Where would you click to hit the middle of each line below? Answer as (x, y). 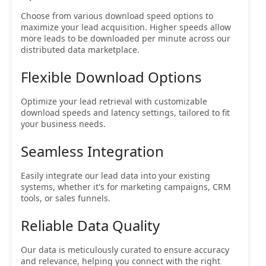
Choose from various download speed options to (117, 16)
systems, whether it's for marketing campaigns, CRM (126, 187)
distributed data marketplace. (80, 50)
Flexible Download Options (111, 77)
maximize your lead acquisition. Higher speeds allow (126, 27)
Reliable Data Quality (90, 226)
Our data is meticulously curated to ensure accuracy (125, 250)
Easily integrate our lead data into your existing (115, 176)
